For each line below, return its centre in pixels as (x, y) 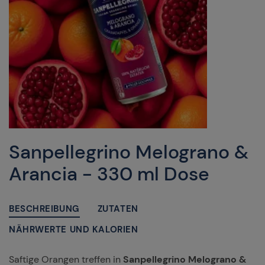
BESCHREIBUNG (44, 209)
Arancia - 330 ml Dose (109, 174)
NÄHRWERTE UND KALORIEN (74, 230)
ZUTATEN (118, 209)
